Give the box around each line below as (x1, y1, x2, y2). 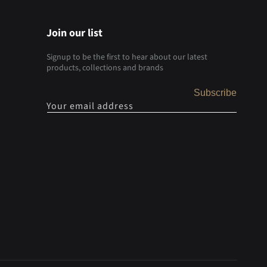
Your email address (46, 99, 133, 113)
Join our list (46, 26, 103, 41)
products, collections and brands (46, 62, 163, 74)
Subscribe (193, 87, 237, 98)
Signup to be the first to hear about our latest (46, 51, 207, 64)
